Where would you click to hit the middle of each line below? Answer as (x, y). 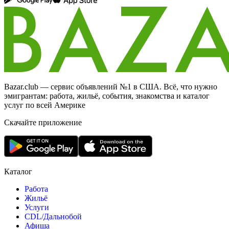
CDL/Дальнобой (53, 217)
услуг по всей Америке (45, 105)
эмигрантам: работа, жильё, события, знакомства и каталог (107, 96)
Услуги (37, 208)
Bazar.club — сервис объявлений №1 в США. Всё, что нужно (111, 87)
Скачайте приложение (43, 123)
